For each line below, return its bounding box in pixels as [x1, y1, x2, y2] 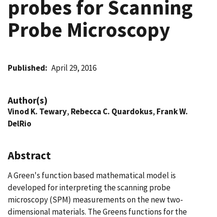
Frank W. [156, 106, 188, 117]
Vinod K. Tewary [8, 106, 67, 117]
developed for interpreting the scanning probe [8, 182, 170, 193]
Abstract [8, 148, 51, 162]
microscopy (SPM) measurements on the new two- [8, 194, 183, 205]
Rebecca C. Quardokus [71, 106, 153, 117]
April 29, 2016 [51, 62, 97, 73]
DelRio [8, 118, 31, 129]
